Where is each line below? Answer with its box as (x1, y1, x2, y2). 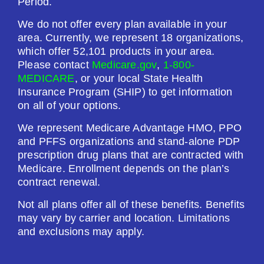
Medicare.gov (92, 59, 157, 71)
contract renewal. (18, 176, 101, 188)
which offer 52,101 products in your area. (18, 45, 215, 57)
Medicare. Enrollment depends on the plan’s (18, 163, 230, 174)
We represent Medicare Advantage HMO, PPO (18, 122, 242, 134)
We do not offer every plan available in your (18, 18, 227, 30)
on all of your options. (18, 100, 121, 111)
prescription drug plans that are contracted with (18, 149, 244, 161)
